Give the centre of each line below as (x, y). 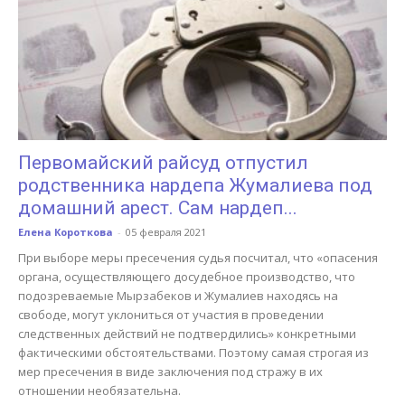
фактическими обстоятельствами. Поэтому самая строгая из (193, 352)
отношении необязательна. (99, 390)
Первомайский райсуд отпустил (163, 162)
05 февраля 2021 (166, 231)
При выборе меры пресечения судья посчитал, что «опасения (198, 257)
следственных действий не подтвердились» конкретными (187, 333)
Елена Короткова (66, 231)
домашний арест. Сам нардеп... (158, 207)
